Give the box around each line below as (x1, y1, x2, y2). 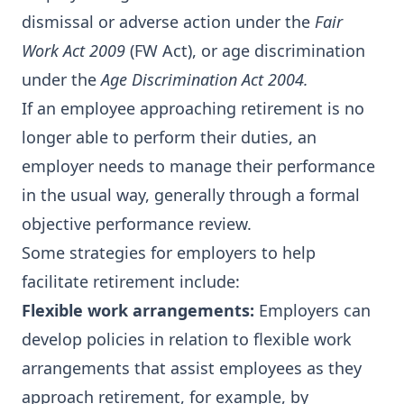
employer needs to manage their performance (22, 155, 375, 177)
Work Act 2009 (22, 40, 130, 61)
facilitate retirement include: (22, 271, 240, 292)
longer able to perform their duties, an (22, 126, 317, 148)
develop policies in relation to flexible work (22, 328, 352, 350)
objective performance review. (22, 213, 252, 234)
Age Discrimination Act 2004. (101, 69, 308, 90)
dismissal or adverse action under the (22, 11, 315, 32)
